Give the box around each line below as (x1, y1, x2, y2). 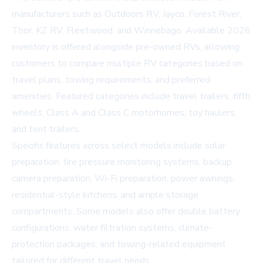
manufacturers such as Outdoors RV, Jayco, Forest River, (12, 8, 241, 21)
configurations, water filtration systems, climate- (12, 221, 213, 234)
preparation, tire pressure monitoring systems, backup (12, 156, 232, 168)
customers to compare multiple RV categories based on (12, 57, 242, 70)
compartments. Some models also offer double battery (12, 205, 240, 218)
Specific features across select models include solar (12, 139, 225, 152)
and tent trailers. (12, 123, 80, 136)
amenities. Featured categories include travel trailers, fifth (12, 90, 250, 103)
